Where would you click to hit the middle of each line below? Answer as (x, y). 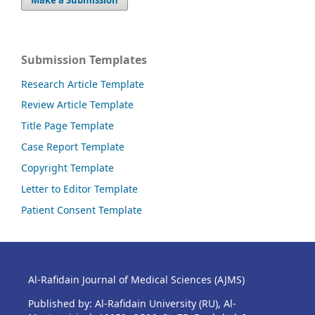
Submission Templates (84, 59)
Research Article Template (83, 84)
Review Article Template (77, 105)
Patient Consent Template (82, 210)
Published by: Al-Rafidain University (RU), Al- (132, 304)
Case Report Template (73, 147)
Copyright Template (67, 168)
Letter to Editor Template (79, 189)
